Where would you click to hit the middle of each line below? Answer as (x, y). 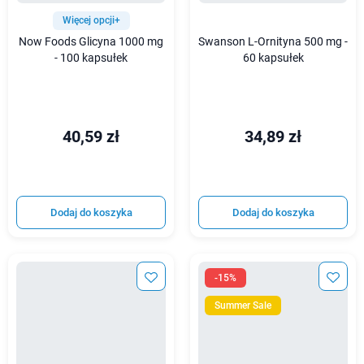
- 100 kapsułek (91, 58)
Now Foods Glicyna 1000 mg (91, 42)
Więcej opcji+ (91, 21)
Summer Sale (243, 306)
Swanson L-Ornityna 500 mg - (273, 42)
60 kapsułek (273, 58)
